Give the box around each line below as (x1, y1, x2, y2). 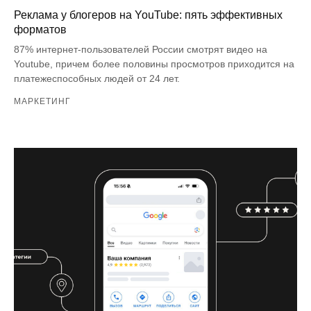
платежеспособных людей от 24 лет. (14, 73, 183, 85)
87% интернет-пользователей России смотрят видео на (14, 44, 267, 56)
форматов (14, 24, 67, 36)
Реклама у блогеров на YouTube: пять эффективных (14, 9, 283, 22)
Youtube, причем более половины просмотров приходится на (14, 58, 294, 70)
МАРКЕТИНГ (14, 96, 71, 107)
